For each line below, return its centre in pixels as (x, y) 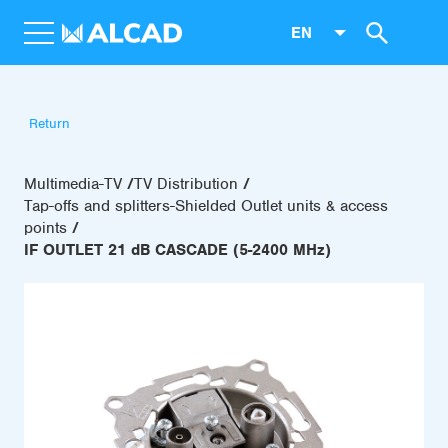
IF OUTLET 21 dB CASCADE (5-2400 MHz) (177, 250)
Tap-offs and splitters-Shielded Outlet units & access (206, 206)
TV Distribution (186, 184)
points (45, 228)
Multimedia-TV (73, 184)
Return (49, 123)
